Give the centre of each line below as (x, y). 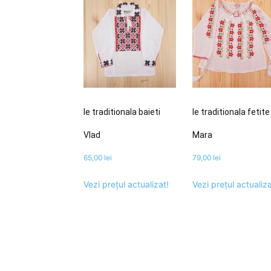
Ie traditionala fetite (231, 112)
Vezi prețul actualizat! (126, 184)
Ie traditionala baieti (122, 112)
